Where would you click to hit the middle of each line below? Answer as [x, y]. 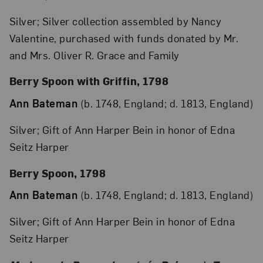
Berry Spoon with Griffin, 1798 [89, 81]
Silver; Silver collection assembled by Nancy [115, 21]
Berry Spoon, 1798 [58, 173]
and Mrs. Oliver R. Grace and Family [94, 55]
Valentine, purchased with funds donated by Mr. [124, 38]
